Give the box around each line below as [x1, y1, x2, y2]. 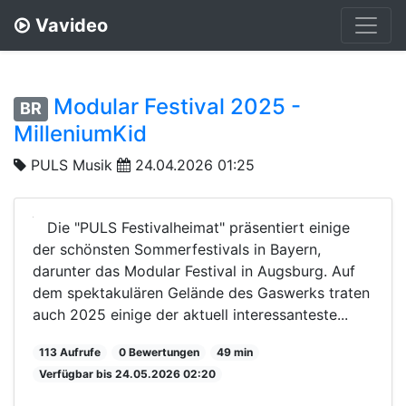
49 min [216, 344, 253, 359]
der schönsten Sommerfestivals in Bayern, [33, 239, 321, 258]
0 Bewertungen [118, 344, 199, 359]
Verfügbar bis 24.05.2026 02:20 [39, 366, 217, 381]
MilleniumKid [14, 120, 147, 147]
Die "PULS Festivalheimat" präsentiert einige [47, 217, 350, 237]
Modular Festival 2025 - [53, 93, 302, 120]
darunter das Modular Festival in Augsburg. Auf [33, 261, 355, 280]
